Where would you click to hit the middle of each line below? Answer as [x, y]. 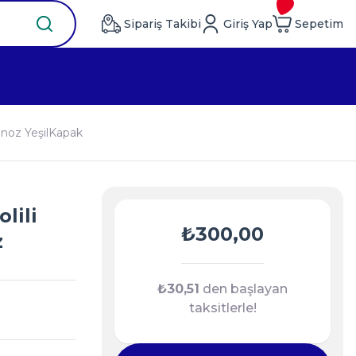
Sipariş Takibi [163, 24]
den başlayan [244, 289]
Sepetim [319, 24]
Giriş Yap [248, 24]
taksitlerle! [222, 308]
